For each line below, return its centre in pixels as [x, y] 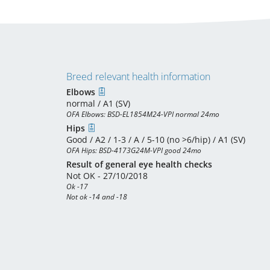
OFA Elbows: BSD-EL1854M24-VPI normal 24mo [143, 114]
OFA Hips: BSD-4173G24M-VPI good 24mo [134, 150]
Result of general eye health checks [139, 164]
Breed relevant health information [138, 77]
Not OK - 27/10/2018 [107, 176]
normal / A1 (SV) [98, 103]
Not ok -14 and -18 [97, 197]
